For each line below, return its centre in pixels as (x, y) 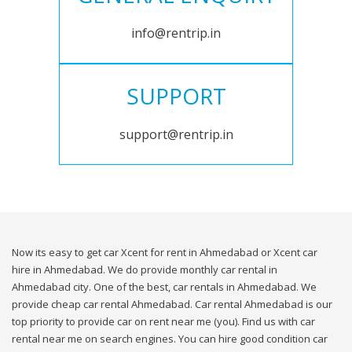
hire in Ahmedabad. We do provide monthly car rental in (145, 270)
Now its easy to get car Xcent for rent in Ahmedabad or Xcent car (165, 253)
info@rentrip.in (176, 33)
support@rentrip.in (176, 135)
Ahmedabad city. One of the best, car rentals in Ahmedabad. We (164, 287)
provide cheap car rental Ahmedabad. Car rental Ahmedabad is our (172, 304)
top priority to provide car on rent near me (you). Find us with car (163, 322)
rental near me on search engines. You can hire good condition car (170, 339)
